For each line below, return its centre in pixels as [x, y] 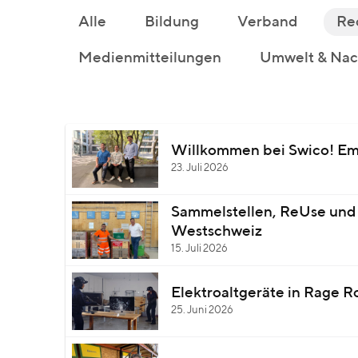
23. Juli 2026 [200, 168]
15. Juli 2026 [199, 249]
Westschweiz [217, 231]
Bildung [172, 22]
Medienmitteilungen [150, 58]
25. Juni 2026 [202, 310]
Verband [268, 22]
